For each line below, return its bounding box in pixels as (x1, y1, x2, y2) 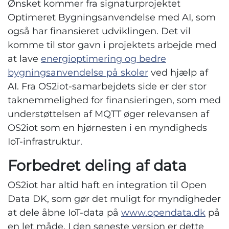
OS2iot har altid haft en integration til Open (8, 179, 207, 191)
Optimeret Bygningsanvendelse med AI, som (8, 12, 216, 23)
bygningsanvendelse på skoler (8, 67, 148, 78)
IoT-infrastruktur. (8, 136, 82, 147)
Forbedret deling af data (8, 156, 187, 174)
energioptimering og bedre (41, 53, 166, 64)
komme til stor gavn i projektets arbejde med (8, 39, 217, 51)
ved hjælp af (148, 67, 208, 78)
